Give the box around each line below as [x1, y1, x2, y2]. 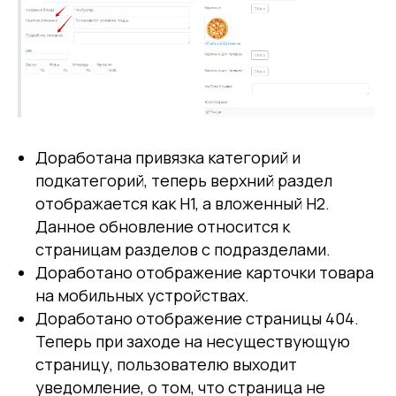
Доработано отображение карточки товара [35, 262, 374, 284]
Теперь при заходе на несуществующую [35, 331, 350, 353]
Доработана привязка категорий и [35, 147, 301, 169]
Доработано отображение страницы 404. [35, 308, 359, 330]
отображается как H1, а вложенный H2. [35, 193, 330, 215]
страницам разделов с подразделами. [35, 239, 331, 261]
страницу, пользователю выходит [35, 354, 297, 376]
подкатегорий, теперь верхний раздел [35, 170, 332, 192]
